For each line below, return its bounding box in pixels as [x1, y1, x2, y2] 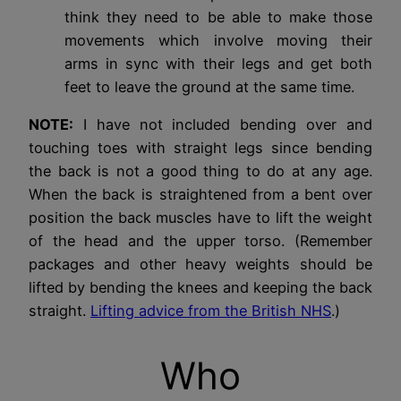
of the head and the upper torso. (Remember [29, 232, 372, 251]
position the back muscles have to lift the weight [29, 209, 372, 227]
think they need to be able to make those [64, 8, 372, 26]
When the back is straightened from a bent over [29, 185, 372, 204]
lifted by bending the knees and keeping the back [29, 278, 372, 297]
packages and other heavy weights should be [29, 255, 372, 274]
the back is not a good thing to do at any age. [29, 162, 372, 181]
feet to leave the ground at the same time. [64, 78, 354, 96]
